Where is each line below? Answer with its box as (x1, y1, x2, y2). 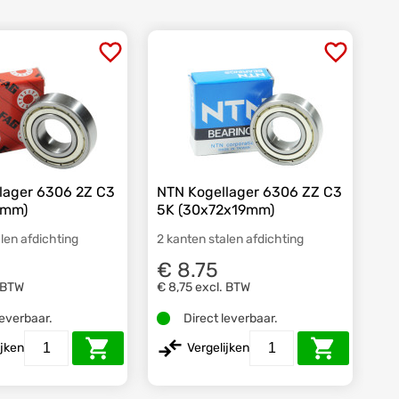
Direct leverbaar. (183, 310, 279, 326)
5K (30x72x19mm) (157, 201, 275, 218)
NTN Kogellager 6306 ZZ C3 (157, 183, 343, 200)
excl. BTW (195, 279, 251, 295)
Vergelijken (187, 339, 250, 355)
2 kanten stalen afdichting (157, 232, 305, 248)
